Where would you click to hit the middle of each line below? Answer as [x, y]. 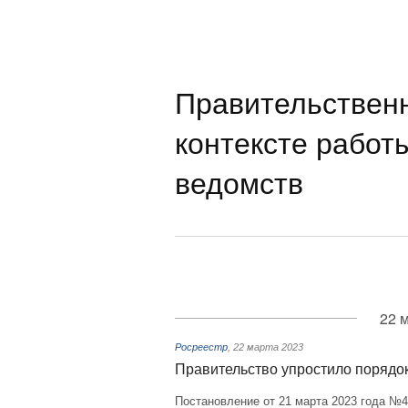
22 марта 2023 [268, 347]
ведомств [239, 181]
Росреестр [201, 347]
